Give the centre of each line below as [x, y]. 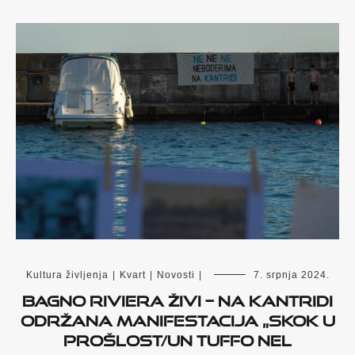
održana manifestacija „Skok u [177, 317]
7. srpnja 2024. [291, 275]
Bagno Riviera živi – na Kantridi [177, 298]
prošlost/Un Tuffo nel [177, 337]
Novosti [176, 275]
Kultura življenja [67, 275]
